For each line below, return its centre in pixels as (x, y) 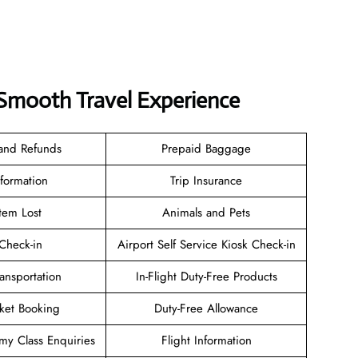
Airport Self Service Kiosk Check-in (206, 244)
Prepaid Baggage (206, 148)
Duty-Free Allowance (206, 308)
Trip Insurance (206, 180)
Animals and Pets (206, 212)
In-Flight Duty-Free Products (206, 276)
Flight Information (206, 340)
